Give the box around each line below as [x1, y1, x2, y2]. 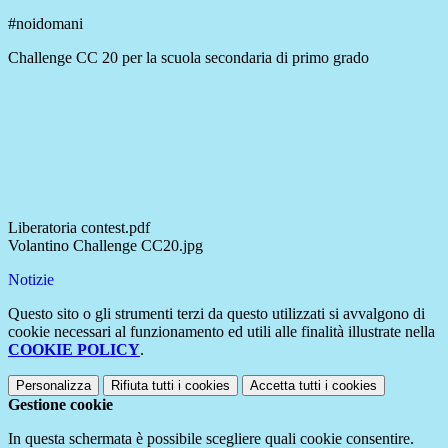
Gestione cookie [8, 396, 113, 414]
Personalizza [16, 378, 91, 394]
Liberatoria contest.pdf [8, 219, 150, 237]
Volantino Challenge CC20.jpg [8, 237, 203, 255]
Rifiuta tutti [111, 378, 174, 394]
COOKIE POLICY [8, 341, 140, 359]
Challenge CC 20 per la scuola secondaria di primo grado [8, 49, 369, 67]
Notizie [8, 271, 54, 289]
